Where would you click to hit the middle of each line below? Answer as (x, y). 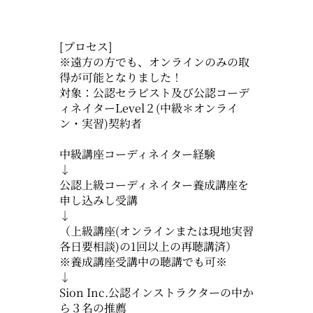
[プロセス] (86, 46)
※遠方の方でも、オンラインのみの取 (154, 61)
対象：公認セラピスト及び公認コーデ (154, 92)
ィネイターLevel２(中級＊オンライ (148, 108)
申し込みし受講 (98, 200)
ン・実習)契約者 (100, 123)
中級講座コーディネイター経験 (137, 154)
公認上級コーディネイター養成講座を (154, 184)
